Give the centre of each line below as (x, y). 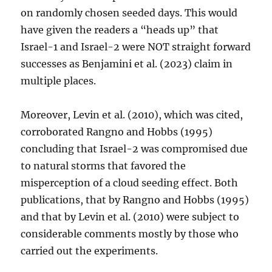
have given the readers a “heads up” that (120, 30)
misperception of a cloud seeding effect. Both (130, 183)
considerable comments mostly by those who (130, 234)
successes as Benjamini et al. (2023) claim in (127, 64)
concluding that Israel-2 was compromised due (134, 149)
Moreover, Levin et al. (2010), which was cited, (132, 115)
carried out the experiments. (90, 251)
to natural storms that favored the (104, 166)
